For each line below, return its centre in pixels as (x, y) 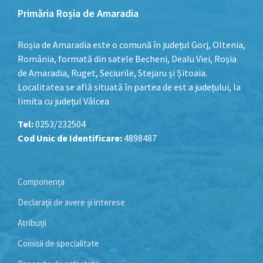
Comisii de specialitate (58, 243)
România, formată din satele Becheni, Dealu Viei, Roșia (127, 58)
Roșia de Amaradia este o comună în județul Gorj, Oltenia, (131, 44)
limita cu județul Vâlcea (63, 101)
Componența (41, 181)
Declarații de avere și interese (71, 202)
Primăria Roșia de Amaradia (78, 13)
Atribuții (32, 222)
